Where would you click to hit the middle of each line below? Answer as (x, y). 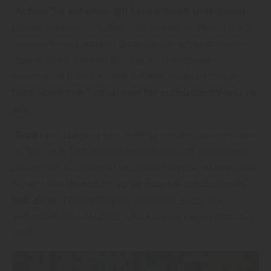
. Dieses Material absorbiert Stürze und (142, 200)
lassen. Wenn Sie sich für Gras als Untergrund (111, 60)
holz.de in (35, 200)
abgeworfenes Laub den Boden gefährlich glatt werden (129, 44)
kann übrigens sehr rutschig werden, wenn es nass (147, 135)
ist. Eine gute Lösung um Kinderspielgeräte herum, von (129, 151)
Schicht (29, 184)
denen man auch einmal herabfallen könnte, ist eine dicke (135, 168)
